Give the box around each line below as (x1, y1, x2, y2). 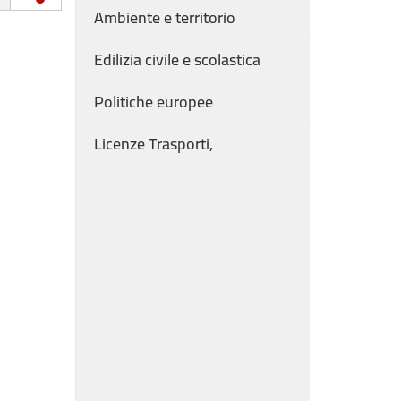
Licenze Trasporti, (93, 129, 213, 158)
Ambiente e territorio (93, 3, 235, 32)
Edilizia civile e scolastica (93, 45, 260, 74)
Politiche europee (93, 87, 213, 116)
